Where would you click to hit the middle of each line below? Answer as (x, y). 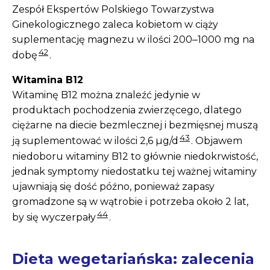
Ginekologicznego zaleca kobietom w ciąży (115, 25)
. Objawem (217, 141)
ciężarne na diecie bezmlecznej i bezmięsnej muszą (135, 125)
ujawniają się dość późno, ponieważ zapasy (113, 186)
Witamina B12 (48, 80)
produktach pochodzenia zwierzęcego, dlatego (127, 110)
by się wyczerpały (54, 218)
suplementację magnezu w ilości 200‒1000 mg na (133, 40)
